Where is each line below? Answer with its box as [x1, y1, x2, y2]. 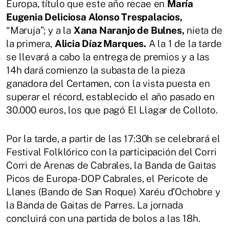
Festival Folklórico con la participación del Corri [6, 146, 217, 157]
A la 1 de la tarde [146, 37, 222, 49]
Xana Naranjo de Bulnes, [73, 24, 185, 36]
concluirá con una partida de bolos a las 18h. [6, 212, 200, 224]
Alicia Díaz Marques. [54, 37, 146, 49]
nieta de [184, 24, 222, 36]
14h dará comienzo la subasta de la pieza [6, 64, 185, 76]
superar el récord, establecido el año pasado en [6, 90, 215, 102]
